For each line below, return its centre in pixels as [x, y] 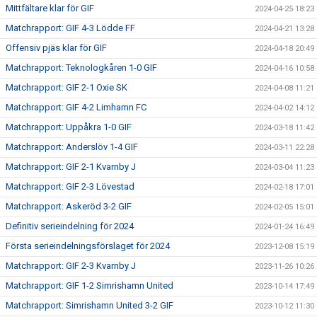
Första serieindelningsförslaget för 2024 [88, 246]
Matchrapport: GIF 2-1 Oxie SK [67, 87]
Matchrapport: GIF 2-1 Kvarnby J [71, 167]
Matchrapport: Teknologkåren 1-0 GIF [81, 68]
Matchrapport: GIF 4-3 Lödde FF [70, 28]
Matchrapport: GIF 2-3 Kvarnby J [71, 266]
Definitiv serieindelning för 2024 [70, 226]
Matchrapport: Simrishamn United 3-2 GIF [90, 305]
